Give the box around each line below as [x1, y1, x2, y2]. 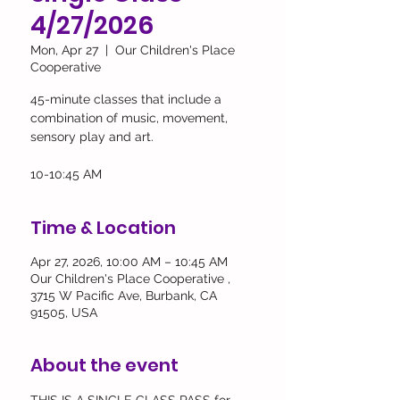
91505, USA [30, 305, 97, 320]
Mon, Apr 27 [30, 43, 98, 57]
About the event [30, 353, 179, 378]
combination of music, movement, [30, 111, 228, 125]
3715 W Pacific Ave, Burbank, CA [30, 288, 217, 303]
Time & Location [30, 215, 176, 240]
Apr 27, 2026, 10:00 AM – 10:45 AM [30, 254, 228, 269]
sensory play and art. [30, 129, 154, 144]
